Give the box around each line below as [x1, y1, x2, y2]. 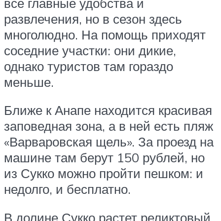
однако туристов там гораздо [4, 58, 173, 74]
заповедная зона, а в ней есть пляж [4, 118, 213, 134]
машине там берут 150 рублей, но [4, 149, 205, 166]
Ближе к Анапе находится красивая [4, 102, 212, 118]
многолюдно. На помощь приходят [4, 26, 206, 42]
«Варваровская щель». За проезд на [4, 134, 214, 150]
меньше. [4, 74, 54, 90]
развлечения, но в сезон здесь [4, 10, 182, 27]
